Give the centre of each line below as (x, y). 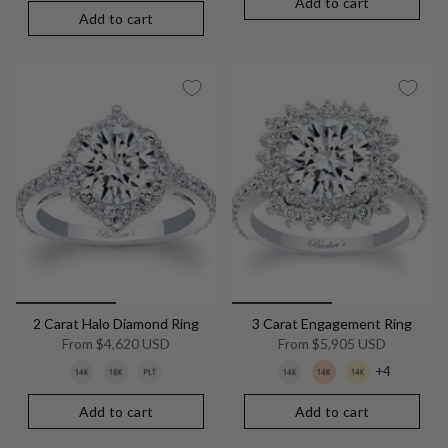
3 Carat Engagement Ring (332, 323)
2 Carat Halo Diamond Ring (116, 323)
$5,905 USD (347, 343)
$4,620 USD (131, 343)
